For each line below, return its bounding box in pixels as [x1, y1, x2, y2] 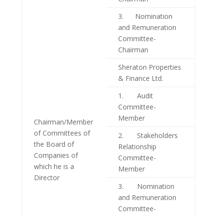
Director [33, 172, 60, 182]
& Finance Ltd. [118, 73, 163, 83]
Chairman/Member [33, 117, 93, 126]
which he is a [33, 161, 74, 171]
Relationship [118, 141, 156, 151]
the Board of [33, 139, 74, 149]
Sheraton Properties [118, 62, 181, 72]
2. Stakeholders [118, 130, 178, 140]
